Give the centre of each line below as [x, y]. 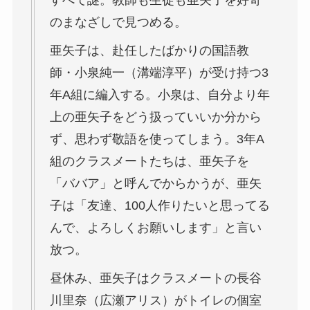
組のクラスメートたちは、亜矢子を [149, 161]
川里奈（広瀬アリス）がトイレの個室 [155, 300]
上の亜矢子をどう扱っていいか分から [155, 117]
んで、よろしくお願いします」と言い [155, 227]
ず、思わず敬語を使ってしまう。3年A [157, 139]
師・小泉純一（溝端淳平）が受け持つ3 [159, 72]
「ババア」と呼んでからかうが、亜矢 [155, 183]
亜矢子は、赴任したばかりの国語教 [149, 50]
